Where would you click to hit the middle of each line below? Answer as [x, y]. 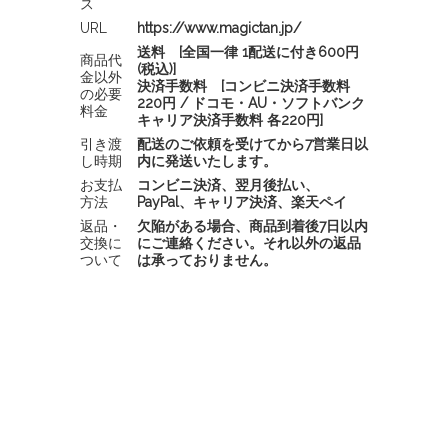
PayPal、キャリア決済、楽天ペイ [242, 202]
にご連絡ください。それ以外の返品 [249, 243]
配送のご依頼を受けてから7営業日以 [252, 144]
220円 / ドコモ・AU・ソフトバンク [251, 103]
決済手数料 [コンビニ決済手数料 [243, 86]
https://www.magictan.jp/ [219, 28]
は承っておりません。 [207, 260]
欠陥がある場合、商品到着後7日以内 [252, 226]
